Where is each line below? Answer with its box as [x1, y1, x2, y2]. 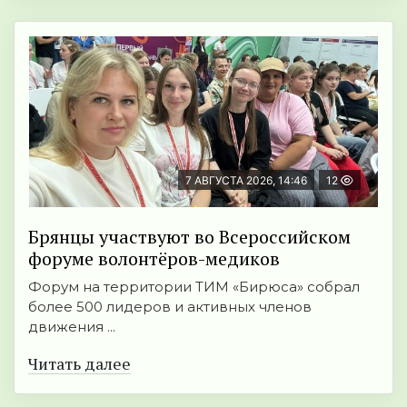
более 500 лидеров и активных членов [28, 298, 312, 316]
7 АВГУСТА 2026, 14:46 [185, 174, 307, 188]
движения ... [28, 318, 115, 336]
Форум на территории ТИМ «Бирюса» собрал [28, 278, 360, 296]
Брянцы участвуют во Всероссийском [28, 224, 351, 250]
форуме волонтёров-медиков [28, 246, 280, 272]
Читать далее [28, 352, 131, 375]
